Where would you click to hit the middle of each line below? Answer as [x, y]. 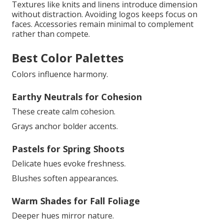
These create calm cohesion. [64, 112]
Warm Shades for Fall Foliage [76, 201]
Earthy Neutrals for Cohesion [77, 97]
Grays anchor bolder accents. [65, 126]
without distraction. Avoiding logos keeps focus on [105, 14]
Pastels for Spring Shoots [68, 149]
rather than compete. [51, 34]
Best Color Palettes [68, 58]
